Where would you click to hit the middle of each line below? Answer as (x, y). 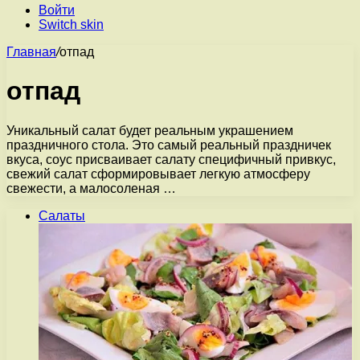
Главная (31, 52)
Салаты (62, 215)
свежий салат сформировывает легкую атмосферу (158, 174)
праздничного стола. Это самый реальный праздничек (169, 145)
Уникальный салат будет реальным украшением (150, 130)
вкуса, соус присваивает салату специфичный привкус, (171, 159)
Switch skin (71, 25)
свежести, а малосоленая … (91, 188)
